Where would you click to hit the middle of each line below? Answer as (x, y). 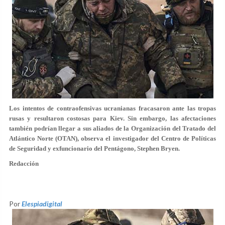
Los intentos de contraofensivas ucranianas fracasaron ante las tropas (113, 108)
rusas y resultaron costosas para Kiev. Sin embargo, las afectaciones (113, 118)
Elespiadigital (42, 204)
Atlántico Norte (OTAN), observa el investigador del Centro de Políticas (113, 138)
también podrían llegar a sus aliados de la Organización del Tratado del (113, 128)
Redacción (24, 163)
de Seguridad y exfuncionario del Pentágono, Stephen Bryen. (94, 148)
